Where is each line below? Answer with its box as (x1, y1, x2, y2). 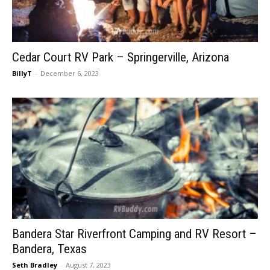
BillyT (12, 68, 32, 78)
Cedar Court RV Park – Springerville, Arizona (12, 49, 229, 64)
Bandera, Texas (12, 242, 87, 257)
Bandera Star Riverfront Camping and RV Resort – (12, 227, 257, 242)
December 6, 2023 (40, 68, 99, 78)
